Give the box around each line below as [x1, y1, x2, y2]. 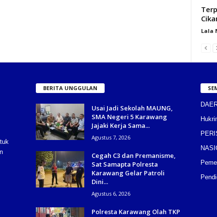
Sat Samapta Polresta [91, 159, 158, 169]
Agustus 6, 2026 [91, 189, 130, 197]
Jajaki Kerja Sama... [91, 121, 150, 130]
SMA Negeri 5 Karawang [91, 112, 167, 121]
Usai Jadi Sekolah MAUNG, [91, 103, 173, 112]
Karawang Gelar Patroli [91, 168, 165, 177]
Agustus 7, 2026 [91, 133, 130, 141]
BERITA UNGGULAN [43, 84, 97, 92]
